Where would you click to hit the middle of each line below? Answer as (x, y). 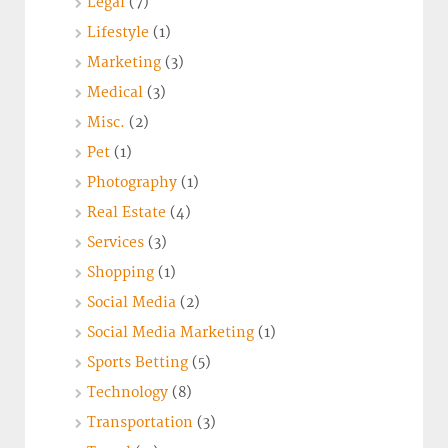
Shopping (120, 273)
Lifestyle (118, 33)
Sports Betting (137, 363)
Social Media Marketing (170, 333)
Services (115, 243)
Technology (127, 393)
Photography (132, 183)
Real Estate (126, 213)
